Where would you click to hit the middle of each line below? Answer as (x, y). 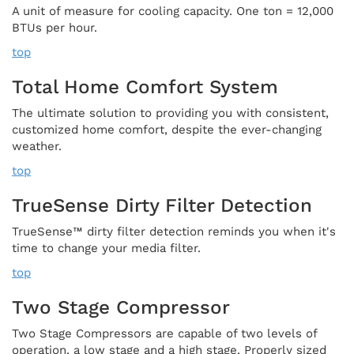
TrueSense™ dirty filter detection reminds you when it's (174, 231)
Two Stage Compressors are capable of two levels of (164, 333)
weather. (37, 146)
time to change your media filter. (106, 248)
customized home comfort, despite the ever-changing (167, 129)
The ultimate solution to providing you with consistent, (170, 113)
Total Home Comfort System (145, 87)
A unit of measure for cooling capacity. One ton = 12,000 (173, 11)
